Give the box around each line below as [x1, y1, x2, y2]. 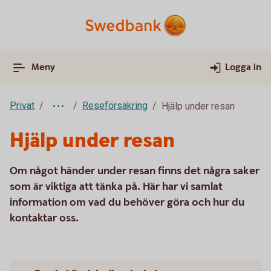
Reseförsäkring [82, 100, 148, 111]
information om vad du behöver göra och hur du [10, 195, 244, 209]
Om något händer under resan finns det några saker [10, 164, 260, 178]
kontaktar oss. [10, 211, 79, 225]
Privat [10, 100, 34, 111]
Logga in [225, 61, 261, 74]
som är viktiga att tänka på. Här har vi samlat [10, 180, 223, 194]
